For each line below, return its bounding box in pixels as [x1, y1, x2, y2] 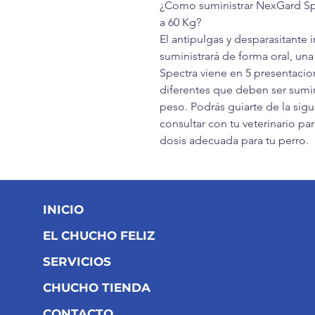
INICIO [42, 202, 84, 217]
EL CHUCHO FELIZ [42, 229, 155, 243]
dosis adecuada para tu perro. [160, 134, 309, 147]
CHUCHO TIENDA [42, 281, 150, 295]
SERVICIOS [42, 255, 111, 269]
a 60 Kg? [160, 15, 201, 29]
